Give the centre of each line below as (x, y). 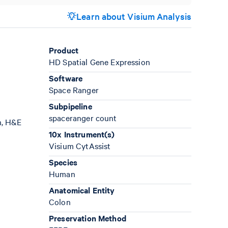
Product (64, 50)
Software (66, 78)
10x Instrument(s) (82, 134)
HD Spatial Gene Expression (99, 62)
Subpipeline (70, 106)
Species (63, 162)
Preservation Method (88, 218)
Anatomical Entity (82, 190)
